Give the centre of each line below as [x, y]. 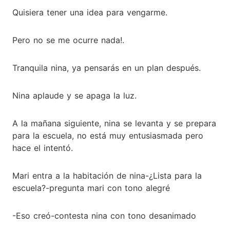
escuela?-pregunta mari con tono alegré [91, 188]
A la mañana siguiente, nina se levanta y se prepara [114, 123]
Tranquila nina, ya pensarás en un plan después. [107, 68]
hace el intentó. [43, 148]
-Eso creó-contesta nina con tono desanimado [104, 215]
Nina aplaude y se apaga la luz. [74, 95]
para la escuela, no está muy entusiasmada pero [108, 135]
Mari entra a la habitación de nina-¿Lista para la [107, 175]
